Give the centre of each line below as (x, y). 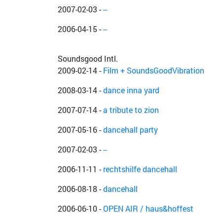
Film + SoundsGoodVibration (154, 71)
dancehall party (130, 130)
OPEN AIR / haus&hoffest (148, 209)
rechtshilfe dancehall (140, 169)
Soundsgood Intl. (88, 59)
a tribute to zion (131, 110)
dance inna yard (131, 90)
